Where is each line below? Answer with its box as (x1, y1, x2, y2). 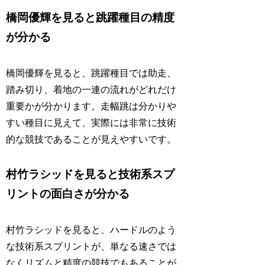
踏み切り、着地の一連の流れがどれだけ (6, 84, 177, 95)
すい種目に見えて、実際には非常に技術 (6, 117, 177, 128)
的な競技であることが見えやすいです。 (6, 134, 177, 144)
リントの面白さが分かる (6, 188, 130, 201)
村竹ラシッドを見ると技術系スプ (6, 168, 175, 181)
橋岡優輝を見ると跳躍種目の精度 (6, 11, 175, 24)
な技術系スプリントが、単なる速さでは (6, 241, 177, 251)
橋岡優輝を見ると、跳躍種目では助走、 (6, 67, 177, 78)
